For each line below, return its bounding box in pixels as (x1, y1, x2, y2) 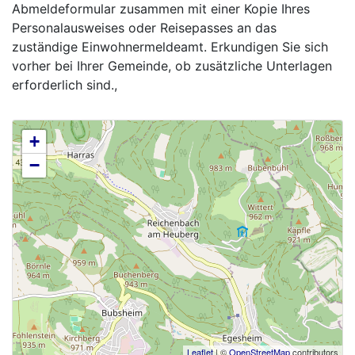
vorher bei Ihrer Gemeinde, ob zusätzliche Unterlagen (12, 58, 332, 74)
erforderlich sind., (12, 77, 117, 93)
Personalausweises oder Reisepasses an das (12, 20, 277, 36)
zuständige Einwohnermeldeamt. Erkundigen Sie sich (12, 39, 328, 55)
